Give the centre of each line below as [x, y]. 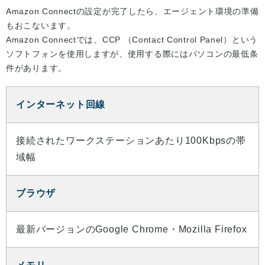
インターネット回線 [61, 105]
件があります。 [36, 68]
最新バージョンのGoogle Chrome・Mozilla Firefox [132, 230]
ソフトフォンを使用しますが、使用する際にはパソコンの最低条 [132, 54]
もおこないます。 [41, 26]
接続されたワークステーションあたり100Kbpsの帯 [131, 141]
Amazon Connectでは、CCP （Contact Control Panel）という [132, 40]
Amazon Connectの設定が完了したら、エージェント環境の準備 [132, 12]
